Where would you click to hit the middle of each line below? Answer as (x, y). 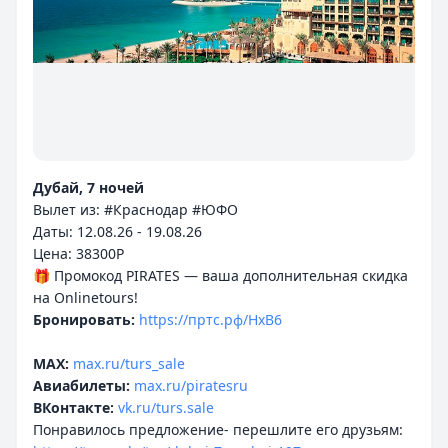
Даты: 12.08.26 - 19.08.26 (117, 231)
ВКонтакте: (73, 407)
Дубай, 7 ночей (88, 187)
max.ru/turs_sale (129, 363)
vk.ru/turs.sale (166, 407)
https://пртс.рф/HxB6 (210, 319)
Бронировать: (84, 319)
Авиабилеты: (81, 385)
